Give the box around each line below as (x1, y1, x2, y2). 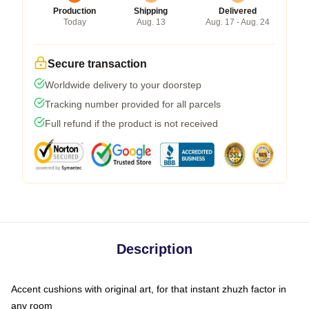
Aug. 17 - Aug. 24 (206, 17, 270, 27)
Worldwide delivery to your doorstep (45, 79, 201, 90)
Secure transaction (48, 58, 147, 70)
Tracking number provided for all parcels (45, 99, 221, 110)
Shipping (134, 6, 168, 16)
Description (117, 241, 192, 257)
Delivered (219, 6, 257, 16)
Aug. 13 (136, 17, 166, 27)
